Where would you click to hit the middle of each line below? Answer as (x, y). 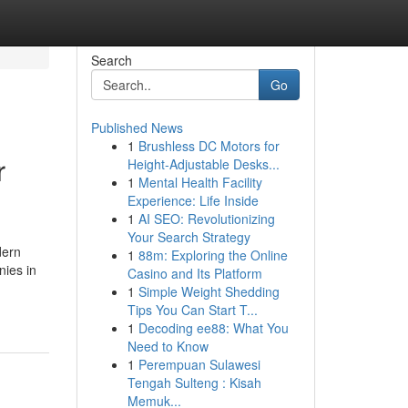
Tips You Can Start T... (192, 310)
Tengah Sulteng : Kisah (194, 382)
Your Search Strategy (189, 237)
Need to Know (168, 346)
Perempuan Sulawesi (199, 364)
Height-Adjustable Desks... (203, 164)
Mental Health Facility (200, 182)
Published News (137, 127)
